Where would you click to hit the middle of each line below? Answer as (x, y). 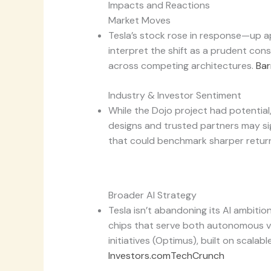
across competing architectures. (182, 66)
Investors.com (139, 256)
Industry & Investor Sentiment (175, 96)
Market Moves (139, 21)
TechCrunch (197, 256)
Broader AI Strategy (152, 195)
